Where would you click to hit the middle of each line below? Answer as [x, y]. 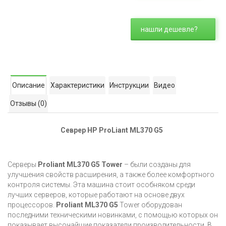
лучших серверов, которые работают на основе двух [96, 195]
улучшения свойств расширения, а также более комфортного [111, 175]
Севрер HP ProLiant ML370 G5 [113, 130]
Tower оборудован [151, 205]
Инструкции [129, 86]
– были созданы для [157, 165]
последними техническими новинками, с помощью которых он [113, 215]
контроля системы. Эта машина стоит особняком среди [101, 185]
